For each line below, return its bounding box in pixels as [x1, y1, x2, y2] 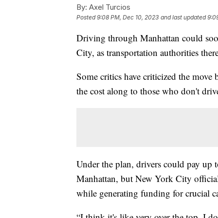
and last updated [161, 13, 206, 21]
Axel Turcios [87, 2, 130, 12]
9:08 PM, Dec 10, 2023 [97, 13, 159, 21]
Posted [76, 13, 97, 21]
